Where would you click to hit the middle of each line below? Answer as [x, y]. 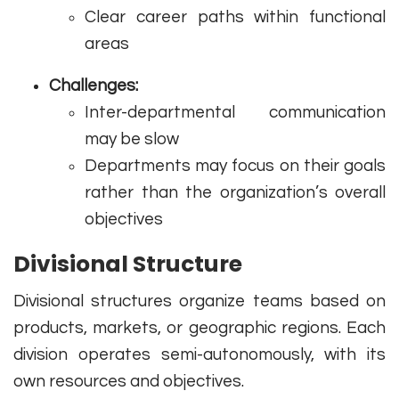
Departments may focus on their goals [235, 166]
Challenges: [94, 86]
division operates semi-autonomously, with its [199, 355]
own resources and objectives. [129, 382]
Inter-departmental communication [235, 113]
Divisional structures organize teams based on [199, 301]
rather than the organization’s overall [235, 193]
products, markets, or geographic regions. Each [199, 328]
